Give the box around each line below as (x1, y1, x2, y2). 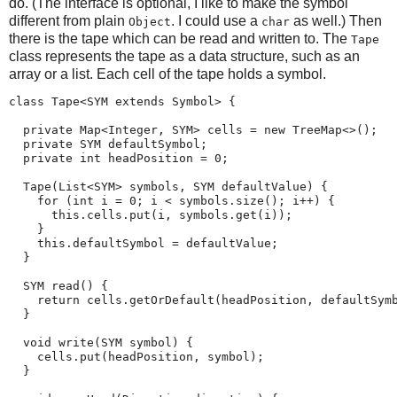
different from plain (9, 12, 128, 28)
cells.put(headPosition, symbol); (9, 349, 264, 363)
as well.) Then (290, 12, 382, 28)
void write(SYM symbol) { (9, 335, 193, 349)
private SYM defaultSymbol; (9, 136, 207, 151)
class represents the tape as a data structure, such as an (9, 48, 360, 64)
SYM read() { (9, 278, 108, 292)
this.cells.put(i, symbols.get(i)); (9, 207, 292, 222)
